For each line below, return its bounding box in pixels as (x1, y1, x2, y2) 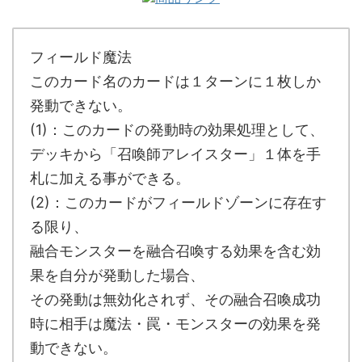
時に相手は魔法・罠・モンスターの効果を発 (30, 315, 321, 332)
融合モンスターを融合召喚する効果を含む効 (30, 242, 321, 259)
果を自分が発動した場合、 (30, 267, 204, 284)
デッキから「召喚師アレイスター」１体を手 (30, 145, 321, 162)
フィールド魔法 (30, 48, 132, 65)
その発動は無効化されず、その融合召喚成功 (30, 291, 321, 308)
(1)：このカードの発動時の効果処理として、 (30, 121, 324, 138)
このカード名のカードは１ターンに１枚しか (30, 73, 321, 90)
